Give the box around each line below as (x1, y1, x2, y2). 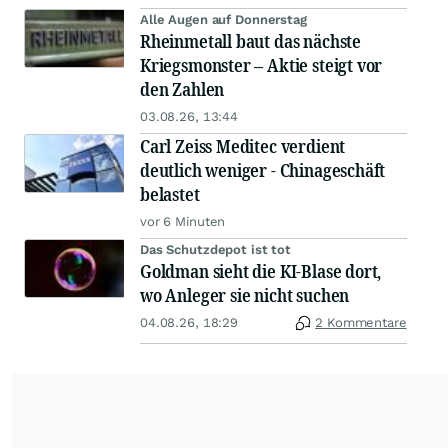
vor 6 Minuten (140, 214, 226, 230)
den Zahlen (140, 77, 225, 102)
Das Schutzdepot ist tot (140, 242, 292, 258)
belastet (140, 182, 200, 207)
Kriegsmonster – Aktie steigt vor (140, 53, 383, 78)
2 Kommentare (315, 315, 407, 331)
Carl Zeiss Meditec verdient (140, 134, 346, 159)
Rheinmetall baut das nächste (140, 29, 361, 54)
